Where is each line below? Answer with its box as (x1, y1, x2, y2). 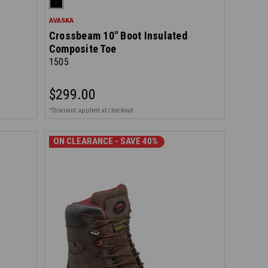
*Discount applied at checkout (48, 106, 133, 114)
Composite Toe (48, 42, 117, 55)
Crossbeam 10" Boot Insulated (48, 29, 187, 42)
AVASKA (48, 16, 74, 25)
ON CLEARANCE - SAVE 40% (53, 136, 158, 147)
